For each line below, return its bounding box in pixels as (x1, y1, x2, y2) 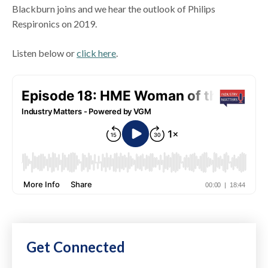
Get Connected (26, 237, 126, 255)
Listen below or (12, 47, 77, 59)
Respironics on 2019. (12, 17, 98, 29)
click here (77, 47, 117, 59)
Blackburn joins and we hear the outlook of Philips (12, 2, 216, 14)
